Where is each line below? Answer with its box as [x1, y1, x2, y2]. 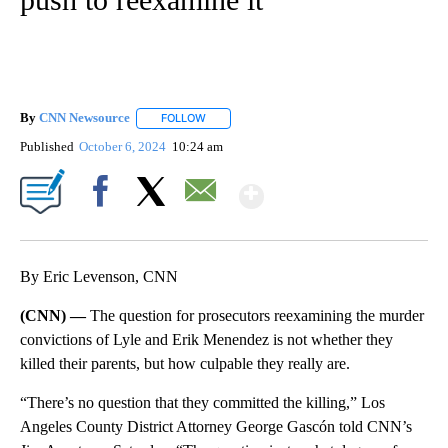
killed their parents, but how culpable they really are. [20, 354, 350, 372]
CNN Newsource [39, 110, 130, 126]
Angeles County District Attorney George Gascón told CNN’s [20, 417, 412, 435]
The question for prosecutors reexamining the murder [90, 306, 424, 324]
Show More [262, 169, 421, 206]
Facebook [77, 217, 132, 233]
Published [20, 138, 74, 154]
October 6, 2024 [79, 138, 170, 154]
